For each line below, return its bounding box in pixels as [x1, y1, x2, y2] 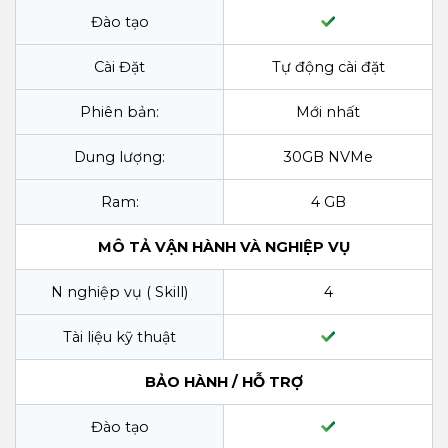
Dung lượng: [74, 147, 165, 166]
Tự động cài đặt [271, 57, 385, 76]
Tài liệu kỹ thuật [63, 327, 176, 346]
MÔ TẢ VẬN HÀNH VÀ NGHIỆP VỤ [98, 237, 350, 256]
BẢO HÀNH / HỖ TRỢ [145, 372, 303, 391]
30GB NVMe [283, 147, 373, 166]
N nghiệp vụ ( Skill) [51, 282, 188, 301]
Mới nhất [296, 102, 360, 121]
